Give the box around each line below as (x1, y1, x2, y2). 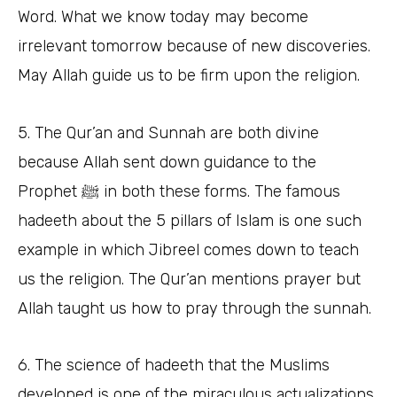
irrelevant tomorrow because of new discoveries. (18, 36, 370, 57)
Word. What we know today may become (18, 7, 308, 27)
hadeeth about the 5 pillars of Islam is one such (18, 210, 362, 230)
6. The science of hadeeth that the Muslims (18, 355, 330, 376)
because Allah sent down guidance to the (18, 152, 316, 172)
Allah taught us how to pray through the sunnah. (18, 298, 371, 318)
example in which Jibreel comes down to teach (18, 239, 359, 260)
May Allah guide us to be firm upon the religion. (18, 66, 360, 86)
